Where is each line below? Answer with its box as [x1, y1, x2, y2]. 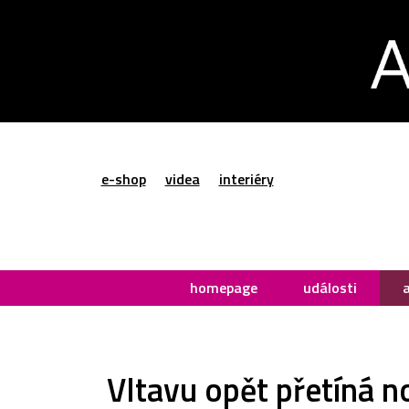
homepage [190, 276, 257, 299]
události [303, 276, 357, 299]
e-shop [100, 168, 146, 191]
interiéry [218, 168, 274, 191]
